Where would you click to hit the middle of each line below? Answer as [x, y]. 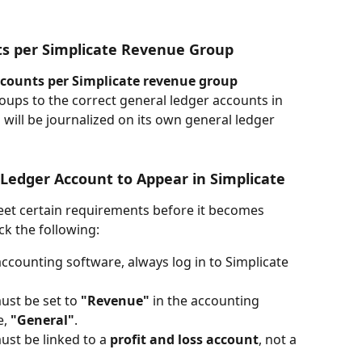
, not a [279, 339]
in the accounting [206, 300]
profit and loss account [184, 339]
